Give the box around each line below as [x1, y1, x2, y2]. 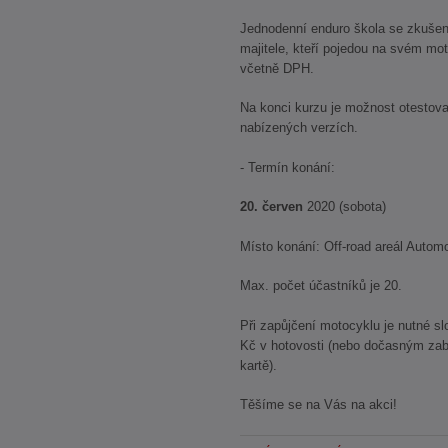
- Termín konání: [240, 159, 335, 175]
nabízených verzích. [240, 120, 358, 136]
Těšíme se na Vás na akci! [240, 397, 397, 413]
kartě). [240, 357, 277, 373]
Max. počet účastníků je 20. [240, 278, 402, 294]
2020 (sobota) [303, 199, 386, 215]
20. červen [240, 199, 303, 215]
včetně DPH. [240, 60, 314, 76]
